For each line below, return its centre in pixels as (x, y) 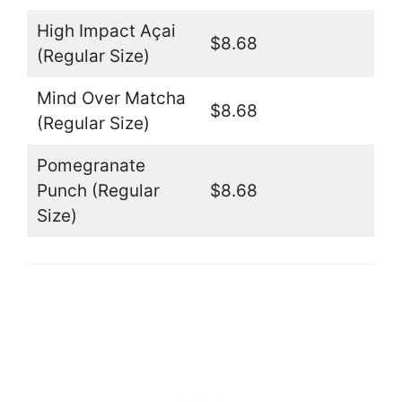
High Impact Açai (106, 31)
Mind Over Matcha (111, 99)
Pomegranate (91, 166)
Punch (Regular (98, 191)
